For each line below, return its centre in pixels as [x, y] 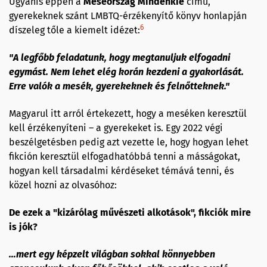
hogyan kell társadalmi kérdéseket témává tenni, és [121, 170]
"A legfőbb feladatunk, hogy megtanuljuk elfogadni [119, 57]
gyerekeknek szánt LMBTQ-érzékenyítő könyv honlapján [128, 15]
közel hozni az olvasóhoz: [63, 185]
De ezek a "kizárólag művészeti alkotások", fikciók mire [130, 212]
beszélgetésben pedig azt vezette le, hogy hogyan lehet [129, 142]
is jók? [23, 226]
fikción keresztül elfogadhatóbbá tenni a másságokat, [125, 156]
